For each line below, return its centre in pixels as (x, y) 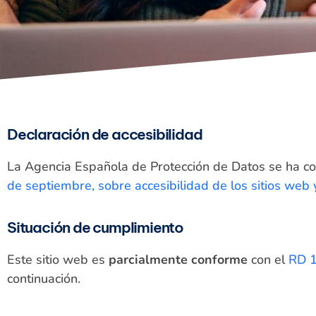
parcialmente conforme (178, 260)
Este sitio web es (58, 260)
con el (268, 260)
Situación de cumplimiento (95, 228)
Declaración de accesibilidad (105, 134)
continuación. (44, 279)
